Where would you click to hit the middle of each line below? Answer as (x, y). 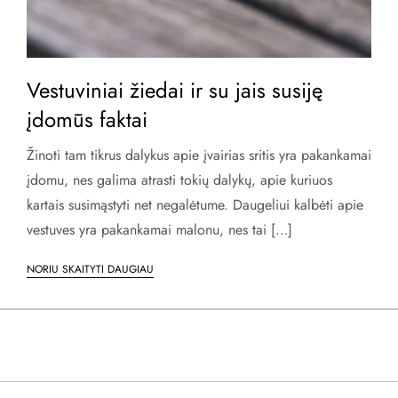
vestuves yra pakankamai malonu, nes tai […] (159, 229)
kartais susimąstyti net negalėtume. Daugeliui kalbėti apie (195, 204)
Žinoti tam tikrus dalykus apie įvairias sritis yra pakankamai (199, 155)
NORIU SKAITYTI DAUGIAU (90, 269)
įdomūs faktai (87, 119)
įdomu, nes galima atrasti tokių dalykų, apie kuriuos (179, 179)
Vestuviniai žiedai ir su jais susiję (175, 90)
